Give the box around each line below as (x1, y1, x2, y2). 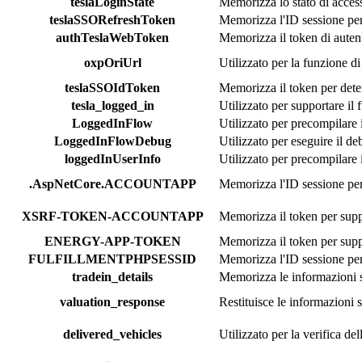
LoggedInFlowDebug (53, 133, 171, 148)
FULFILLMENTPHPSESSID (28, 251, 196, 266)
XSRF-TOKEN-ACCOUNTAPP (21, 208, 204, 223)
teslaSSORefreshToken (49, 12, 175, 27)
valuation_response (60, 294, 165, 309)
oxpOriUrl (83, 55, 141, 69)
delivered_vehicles (63, 326, 162, 341)
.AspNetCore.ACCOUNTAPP (28, 176, 196, 191)
